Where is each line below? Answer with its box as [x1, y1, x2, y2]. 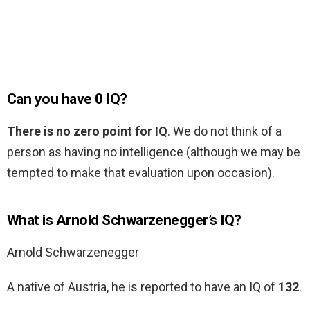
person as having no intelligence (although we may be [7, 145, 300, 160]
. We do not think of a [167, 124, 282, 139]
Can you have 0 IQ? [7, 91, 127, 108]
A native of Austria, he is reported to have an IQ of [7, 280, 278, 295]
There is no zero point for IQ [7, 124, 167, 139]
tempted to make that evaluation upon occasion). [7, 165, 275, 181]
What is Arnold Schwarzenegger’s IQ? [7, 212, 241, 229]
